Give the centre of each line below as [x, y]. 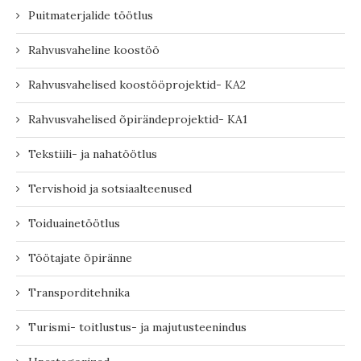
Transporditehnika [79, 292]
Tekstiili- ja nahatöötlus [93, 154]
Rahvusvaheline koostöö [94, 50]
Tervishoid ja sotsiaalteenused [110, 188]
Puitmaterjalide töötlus [91, 15]
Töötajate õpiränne [80, 257]
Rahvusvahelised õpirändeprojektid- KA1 [138, 119]
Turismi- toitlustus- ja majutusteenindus [137, 327]
